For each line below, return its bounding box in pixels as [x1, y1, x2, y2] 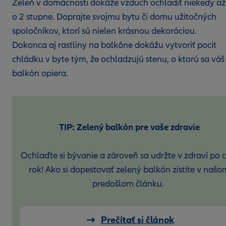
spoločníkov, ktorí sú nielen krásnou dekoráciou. [12, 26, 197, 36]
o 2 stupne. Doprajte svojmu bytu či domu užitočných [12, 12, 216, 22]
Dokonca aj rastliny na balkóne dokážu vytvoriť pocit [12, 40, 216, 50]
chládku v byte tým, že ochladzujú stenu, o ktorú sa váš [12, 54, 224, 65]
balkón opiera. [12, 68, 70, 79]
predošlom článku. [92, 179, 166, 189]
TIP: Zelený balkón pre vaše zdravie [59, 122, 200, 133]
